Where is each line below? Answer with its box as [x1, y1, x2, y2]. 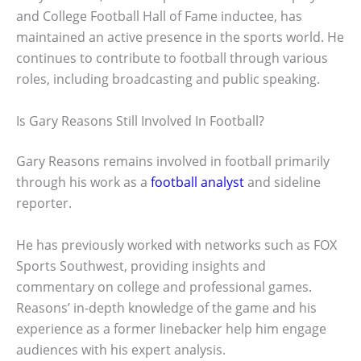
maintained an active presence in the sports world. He [16, 28, 344, 47]
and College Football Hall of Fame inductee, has [16, 7, 302, 26]
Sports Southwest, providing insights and [16, 256, 266, 275]
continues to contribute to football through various [16, 49, 328, 68]
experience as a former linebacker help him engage [16, 319, 326, 338]
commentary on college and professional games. [16, 277, 312, 296]
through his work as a [16, 172, 151, 191]
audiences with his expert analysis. [16, 340, 226, 359]
